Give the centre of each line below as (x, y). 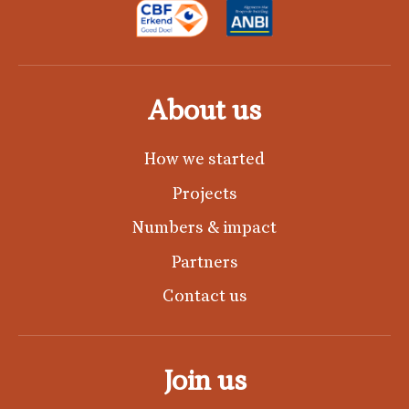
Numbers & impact (204, 227)
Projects (204, 193)
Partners (204, 262)
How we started (204, 159)
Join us (204, 381)
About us (204, 111)
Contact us (204, 296)
